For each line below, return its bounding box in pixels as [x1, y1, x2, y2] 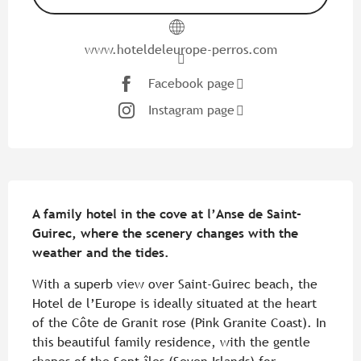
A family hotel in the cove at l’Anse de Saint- [32, 205, 301, 222]
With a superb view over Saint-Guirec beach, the [32, 276, 317, 292]
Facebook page [148, 76, 234, 92]
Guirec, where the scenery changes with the [32, 225, 298, 241]
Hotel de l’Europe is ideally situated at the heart [32, 295, 317, 311]
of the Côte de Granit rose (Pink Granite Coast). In [32, 314, 326, 330]
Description [8, 179, 136, 208]
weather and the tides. [32, 244, 169, 260]
